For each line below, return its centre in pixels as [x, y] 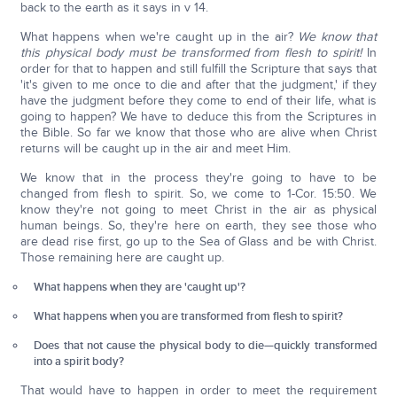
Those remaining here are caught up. [122, 257]
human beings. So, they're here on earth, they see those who [198, 226]
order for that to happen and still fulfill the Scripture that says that [198, 69]
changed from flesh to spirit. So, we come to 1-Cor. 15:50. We [198, 194]
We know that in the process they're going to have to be [198, 178]
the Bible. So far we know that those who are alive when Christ [198, 132]
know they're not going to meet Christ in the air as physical [198, 210]
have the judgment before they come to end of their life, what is [198, 101]
